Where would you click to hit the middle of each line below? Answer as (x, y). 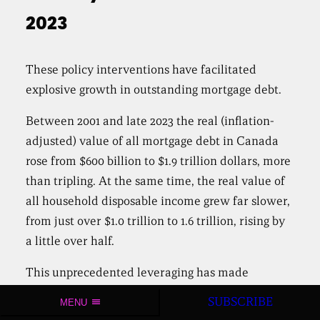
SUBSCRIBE (240, 302)
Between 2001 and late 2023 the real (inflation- (150, 121)
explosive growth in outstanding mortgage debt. (154, 90)
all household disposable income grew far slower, (158, 201)
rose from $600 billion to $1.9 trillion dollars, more (159, 161)
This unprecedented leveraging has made (137, 273)
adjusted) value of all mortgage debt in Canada (152, 141)
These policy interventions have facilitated (141, 70)
